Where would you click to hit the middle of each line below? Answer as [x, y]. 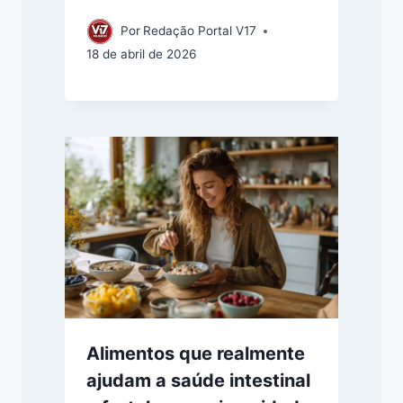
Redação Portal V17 [200, 31]
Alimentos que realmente [196, 354]
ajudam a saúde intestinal [198, 381]
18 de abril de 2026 [141, 54]
